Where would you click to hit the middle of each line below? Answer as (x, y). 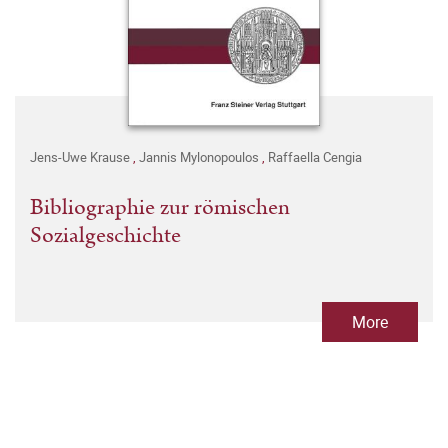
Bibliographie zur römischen (160, 208)
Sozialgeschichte (105, 236)
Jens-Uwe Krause (81, 157)
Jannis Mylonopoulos (200, 157)
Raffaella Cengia (315, 157)
